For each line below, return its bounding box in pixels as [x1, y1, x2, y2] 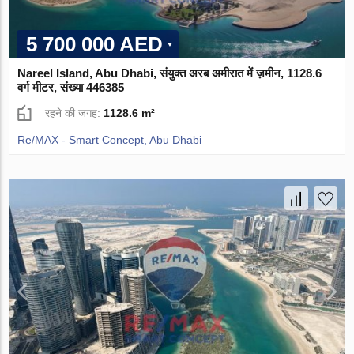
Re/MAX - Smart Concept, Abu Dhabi [17, 134, 202, 147]
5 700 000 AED [26, 32, 164, 57]
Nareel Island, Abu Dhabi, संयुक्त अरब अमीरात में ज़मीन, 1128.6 [17, 66, 322, 81]
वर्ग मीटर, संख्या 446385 [17, 81, 125, 95]
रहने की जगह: [45, 107, 104, 120]
